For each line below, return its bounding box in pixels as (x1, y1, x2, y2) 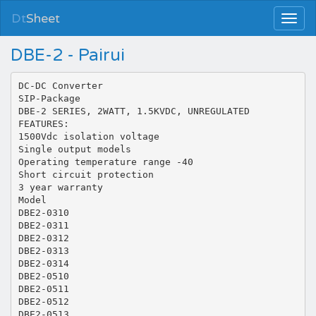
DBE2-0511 (18, 283, 69, 294)
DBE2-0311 (18, 219, 69, 231)
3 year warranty (18, 181, 103, 193)
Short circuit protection (18, 169, 154, 180)
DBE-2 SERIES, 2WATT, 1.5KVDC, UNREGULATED (18, 105, 250, 116)
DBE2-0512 (18, 296, 69, 307)
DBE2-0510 (18, 270, 69, 281)
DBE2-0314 (18, 257, 69, 269)
